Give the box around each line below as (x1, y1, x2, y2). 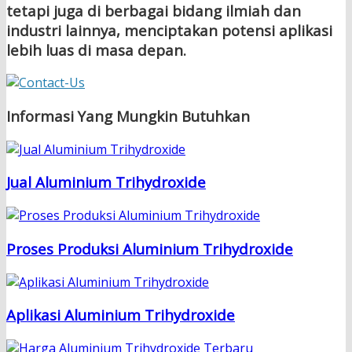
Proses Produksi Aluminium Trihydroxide (6, 238, 293, 258)
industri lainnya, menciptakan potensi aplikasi (6, 20, 332, 40)
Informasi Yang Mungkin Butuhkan (6, 106, 250, 126)
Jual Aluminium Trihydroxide (6, 172, 206, 192)
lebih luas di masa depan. (6, 39, 186, 60)
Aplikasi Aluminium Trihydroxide (6, 305, 235, 325)
